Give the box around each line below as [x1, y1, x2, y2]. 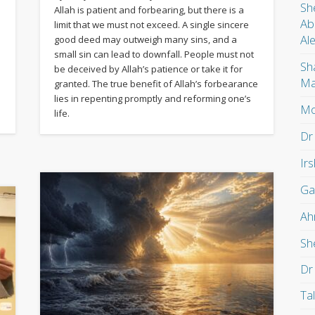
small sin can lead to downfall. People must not [53, 47, 254, 60]
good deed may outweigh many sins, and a [53, 32, 237, 46]
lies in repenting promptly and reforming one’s [53, 91, 251, 105]
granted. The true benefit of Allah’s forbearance [53, 77, 258, 90]
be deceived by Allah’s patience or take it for [53, 62, 243, 75]
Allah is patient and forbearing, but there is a [53, 3, 244, 16]
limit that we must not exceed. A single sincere [53, 18, 249, 31]
